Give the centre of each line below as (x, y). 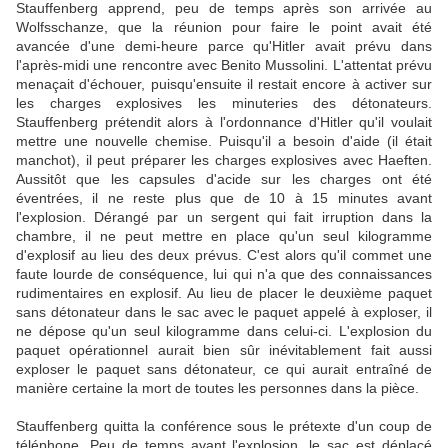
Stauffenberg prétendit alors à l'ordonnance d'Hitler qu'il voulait (224, 122)
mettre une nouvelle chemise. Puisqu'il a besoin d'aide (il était (224, 141)
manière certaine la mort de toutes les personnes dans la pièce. (217, 388)
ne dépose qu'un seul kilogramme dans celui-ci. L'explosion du (224, 331)
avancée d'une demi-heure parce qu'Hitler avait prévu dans (224, 46)
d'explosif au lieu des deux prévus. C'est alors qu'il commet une (224, 255)
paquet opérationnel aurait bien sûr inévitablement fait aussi (224, 350)
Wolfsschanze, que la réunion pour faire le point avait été (224, 27)
